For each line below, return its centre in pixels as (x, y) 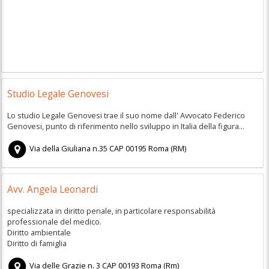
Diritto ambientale (39, 232)
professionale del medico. (54, 221)
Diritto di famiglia (37, 243)
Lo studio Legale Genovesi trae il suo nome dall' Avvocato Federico (126, 115)
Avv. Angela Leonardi (52, 190)
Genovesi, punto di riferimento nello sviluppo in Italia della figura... (125, 126)
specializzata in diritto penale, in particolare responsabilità (111, 210)
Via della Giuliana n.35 (69, 149)
